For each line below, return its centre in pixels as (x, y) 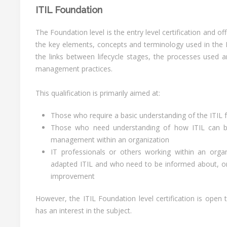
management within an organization (110, 140)
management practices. (74, 69)
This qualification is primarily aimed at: (98, 93)
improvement (73, 176)
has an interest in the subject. (84, 211)
